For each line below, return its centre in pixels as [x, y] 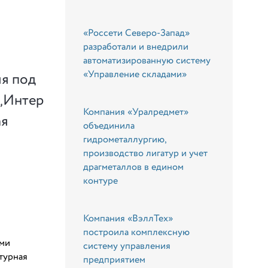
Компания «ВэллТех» [128, 218]
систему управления [127, 246]
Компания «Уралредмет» [136, 112]
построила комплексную [137, 232]
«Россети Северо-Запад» [137, 33]
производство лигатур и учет [146, 153]
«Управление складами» [135, 74]
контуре [101, 181]
